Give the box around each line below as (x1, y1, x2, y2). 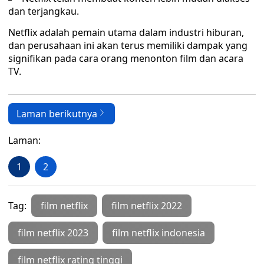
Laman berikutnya (16, 107, 97, 120)
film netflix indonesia (112, 226, 205, 239)
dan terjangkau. (8, 5, 79, 18)
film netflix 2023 (18, 226, 88, 239)
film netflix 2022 (111, 199, 182, 212)
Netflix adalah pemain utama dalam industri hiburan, (8, 26, 244, 39)
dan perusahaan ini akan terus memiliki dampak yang (8, 39, 247, 52)
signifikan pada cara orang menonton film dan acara (8, 52, 243, 65)
